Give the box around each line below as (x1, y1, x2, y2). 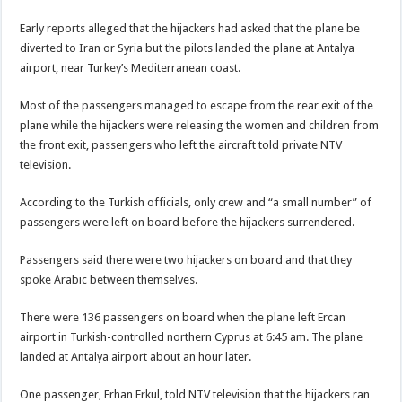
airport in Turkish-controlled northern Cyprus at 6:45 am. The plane (20, 330, 363, 344)
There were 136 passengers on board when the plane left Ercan (20, 310, 346, 324)
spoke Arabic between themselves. (20, 273, 198, 286)
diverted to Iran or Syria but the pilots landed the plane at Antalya (20, 41, 355, 55)
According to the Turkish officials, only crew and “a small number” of (20, 196, 372, 209)
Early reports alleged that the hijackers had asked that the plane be (20, 22, 361, 35)
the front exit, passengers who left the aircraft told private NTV (20, 138, 343, 152)
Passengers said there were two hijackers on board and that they (20, 253, 353, 267)
